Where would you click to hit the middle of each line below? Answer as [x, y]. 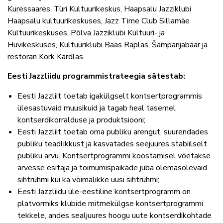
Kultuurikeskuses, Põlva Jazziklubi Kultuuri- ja [86, 33]
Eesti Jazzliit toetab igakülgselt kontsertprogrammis [110, 96]
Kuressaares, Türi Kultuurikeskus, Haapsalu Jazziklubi [99, 9]
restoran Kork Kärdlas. [46, 57]
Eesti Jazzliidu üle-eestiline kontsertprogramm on [104, 192]
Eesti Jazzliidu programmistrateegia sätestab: [96, 76]
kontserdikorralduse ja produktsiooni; [81, 120]
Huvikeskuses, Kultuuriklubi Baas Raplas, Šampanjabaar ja [108, 45]
